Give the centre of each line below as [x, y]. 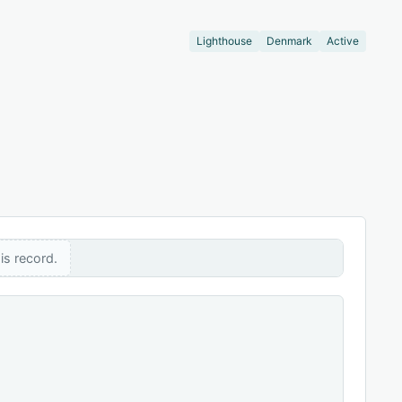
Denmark [289, 41]
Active [342, 41]
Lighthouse [224, 41]
